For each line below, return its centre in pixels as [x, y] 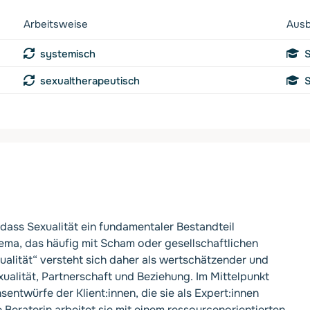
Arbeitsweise [56, 24]
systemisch [68, 54]
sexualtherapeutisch [90, 81]
